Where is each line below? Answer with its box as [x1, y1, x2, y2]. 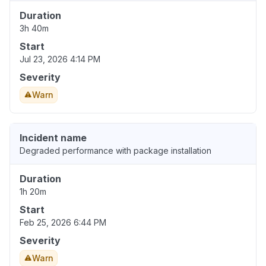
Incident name [20, 132, 87, 144]
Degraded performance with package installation [20, 145, 211, 156]
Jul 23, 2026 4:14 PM [20, 54, 100, 65]
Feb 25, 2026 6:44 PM [20, 217, 106, 228]
